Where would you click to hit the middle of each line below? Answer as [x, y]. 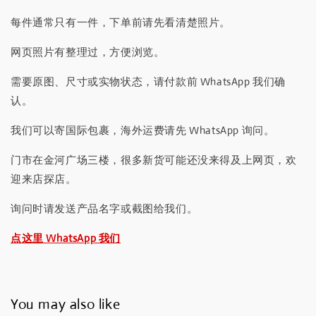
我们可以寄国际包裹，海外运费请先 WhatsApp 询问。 [143, 130]
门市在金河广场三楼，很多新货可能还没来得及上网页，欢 [154, 159]
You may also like [66, 305]
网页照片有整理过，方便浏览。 [88, 51]
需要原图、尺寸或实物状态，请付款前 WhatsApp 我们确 [148, 81]
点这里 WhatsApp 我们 [66, 238]
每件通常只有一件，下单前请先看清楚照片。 [121, 22]
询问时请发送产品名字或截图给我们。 [104, 208]
